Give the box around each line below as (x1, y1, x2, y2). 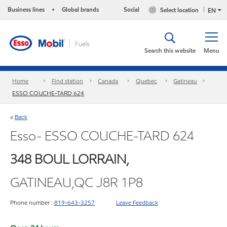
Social (124, 5, 140, 14)
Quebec (135, 77, 157, 86)
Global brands (62, 5, 99, 14)
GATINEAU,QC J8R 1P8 (10, 173, 143, 191)
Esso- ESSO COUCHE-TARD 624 (10, 127, 194, 144)
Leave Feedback (116, 198, 158, 207)
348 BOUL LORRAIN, (10, 150, 129, 168)
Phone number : (10, 198, 53, 207)
